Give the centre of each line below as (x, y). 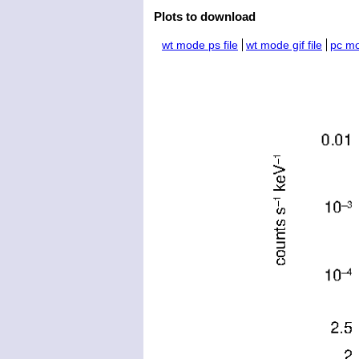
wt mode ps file (200, 45)
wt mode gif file (284, 45)
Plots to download (205, 16)
